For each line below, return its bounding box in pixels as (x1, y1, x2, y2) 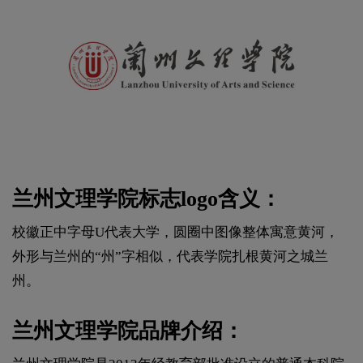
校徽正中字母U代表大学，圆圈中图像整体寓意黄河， (12, 224, 339, 240)
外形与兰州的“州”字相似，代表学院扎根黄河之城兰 (12, 248, 328, 264)
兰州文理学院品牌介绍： (12, 318, 244, 343)
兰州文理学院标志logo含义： (12, 186, 281, 211)
